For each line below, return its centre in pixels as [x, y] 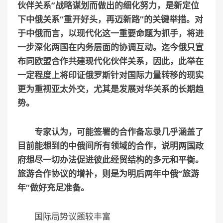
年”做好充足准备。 [53, 187]
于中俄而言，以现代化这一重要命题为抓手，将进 [111, 33]
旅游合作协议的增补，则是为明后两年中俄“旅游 [108, 173]
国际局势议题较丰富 [64, 216]
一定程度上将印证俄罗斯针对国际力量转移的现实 [111, 75]
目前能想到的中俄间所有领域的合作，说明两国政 [111, 145]
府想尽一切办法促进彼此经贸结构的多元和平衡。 [111, 159]
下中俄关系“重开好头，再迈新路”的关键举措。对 [110, 19]
